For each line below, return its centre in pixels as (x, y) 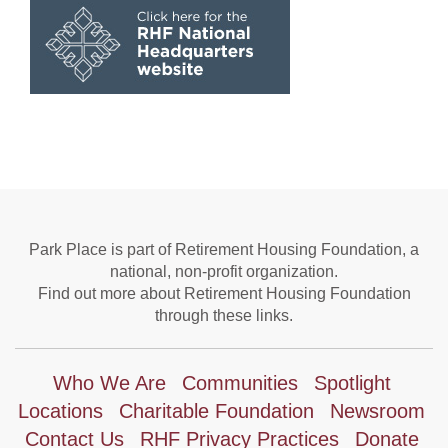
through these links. (224, 315)
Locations (60, 411)
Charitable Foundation (216, 411)
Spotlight (352, 383)
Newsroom (377, 411)
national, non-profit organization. (224, 271)
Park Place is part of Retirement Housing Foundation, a (224, 249)
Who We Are (109, 383)
